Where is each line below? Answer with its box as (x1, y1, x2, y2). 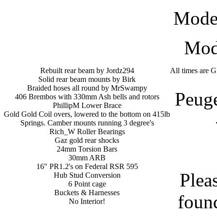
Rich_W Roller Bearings (49, 127, 125, 136)
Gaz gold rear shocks (55, 136, 119, 144)
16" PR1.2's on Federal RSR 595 (36, 162, 138, 170)
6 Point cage (68, 180, 106, 188)
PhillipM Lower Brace (52, 101, 122, 109)
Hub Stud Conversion (53, 171, 121, 179)
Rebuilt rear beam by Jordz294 (40, 66, 134, 75)
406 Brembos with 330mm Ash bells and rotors (15, 93, 159, 101)
